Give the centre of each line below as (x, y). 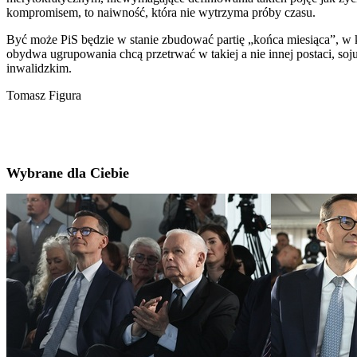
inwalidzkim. (39, 68)
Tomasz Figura (44, 95)
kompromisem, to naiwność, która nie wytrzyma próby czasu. (161, 12)
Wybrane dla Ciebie (68, 173)
